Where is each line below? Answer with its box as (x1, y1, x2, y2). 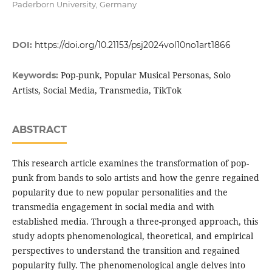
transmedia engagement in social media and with (12, 201, 214, 213)
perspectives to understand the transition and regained (12, 245, 240, 257)
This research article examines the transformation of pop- (12, 157, 249, 169)
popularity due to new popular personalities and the (12, 186, 228, 199)
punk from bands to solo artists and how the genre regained (12, 172, 259, 184)
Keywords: (12, 70, 61, 81)
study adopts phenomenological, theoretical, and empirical (12, 230, 253, 242)
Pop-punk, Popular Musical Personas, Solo (60, 69, 231, 81)
